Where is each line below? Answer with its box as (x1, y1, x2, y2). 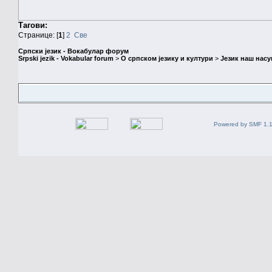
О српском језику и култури (121, 55, 213, 63)
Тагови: (18, 20, 47, 30)
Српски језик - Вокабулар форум (18, 47, 129, 55)
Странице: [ (18, 30, 58, 39)
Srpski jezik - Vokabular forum (18, 55, 114, 63)
